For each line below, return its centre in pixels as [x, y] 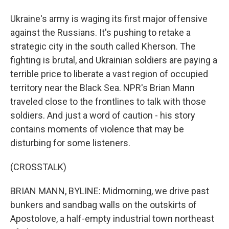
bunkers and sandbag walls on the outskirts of [104, 205]
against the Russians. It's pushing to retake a [100, 32]
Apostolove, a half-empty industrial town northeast [112, 219]
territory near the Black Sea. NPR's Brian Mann [102, 88]
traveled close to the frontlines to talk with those [108, 101]
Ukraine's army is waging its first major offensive [109, 19]
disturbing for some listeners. [70, 143]
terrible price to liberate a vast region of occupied [109, 74]
